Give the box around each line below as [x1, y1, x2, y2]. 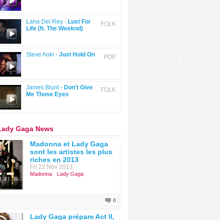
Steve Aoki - [26, 51, 59, 58]
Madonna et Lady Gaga [30, 140, 108, 148]
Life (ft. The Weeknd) [26, 25, 83, 32]
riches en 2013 [30, 156, 79, 164]
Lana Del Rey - [26, 18, 68, 25]
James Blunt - [26, 84, 64, 91]
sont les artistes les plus [30, 148, 112, 156]
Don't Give [64, 84, 93, 91]
